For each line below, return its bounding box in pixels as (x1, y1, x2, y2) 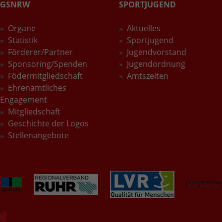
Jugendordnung (127, 58, 185, 69)
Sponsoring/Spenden (8, 58, 87, 69)
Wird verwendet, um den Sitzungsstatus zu (62, 1, 205, 11)
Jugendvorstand (127, 46, 186, 57)
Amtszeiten (127, 70, 168, 81)
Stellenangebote (8, 129, 69, 141)
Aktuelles (127, 22, 161, 34)
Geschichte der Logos (8, 117, 89, 129)
